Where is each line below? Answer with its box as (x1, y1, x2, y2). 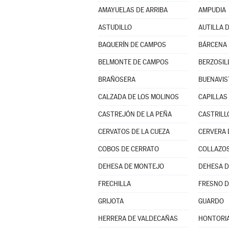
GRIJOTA (98, 197, 124, 205)
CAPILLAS (198, 93, 227, 101)
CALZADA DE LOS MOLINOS (98, 93, 179, 101)
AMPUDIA (198, 6, 226, 14)
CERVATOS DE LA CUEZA (98, 128, 170, 135)
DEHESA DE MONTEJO (98, 163, 164, 170)
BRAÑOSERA (98, 76, 135, 83)
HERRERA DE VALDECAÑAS (98, 215, 178, 222)
